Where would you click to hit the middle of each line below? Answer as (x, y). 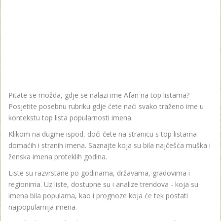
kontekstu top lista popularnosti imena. (71, 118)
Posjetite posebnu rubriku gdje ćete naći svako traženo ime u (106, 107)
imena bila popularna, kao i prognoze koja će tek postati (98, 196)
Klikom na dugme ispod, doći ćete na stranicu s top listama (103, 134)
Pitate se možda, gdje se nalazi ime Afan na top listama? (99, 95)
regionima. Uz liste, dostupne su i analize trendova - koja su (103, 184)
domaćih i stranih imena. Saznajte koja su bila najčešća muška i (110, 146)
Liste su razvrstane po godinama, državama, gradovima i (99, 173)
